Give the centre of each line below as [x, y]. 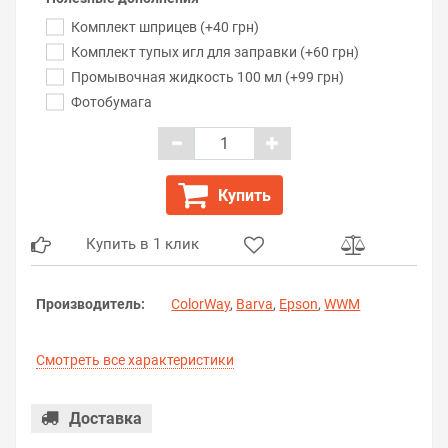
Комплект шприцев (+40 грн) [165, 27]
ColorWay [201, 304]
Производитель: [90, 304]
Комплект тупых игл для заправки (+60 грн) [215, 52]
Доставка [105, 418]
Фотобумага [111, 102]
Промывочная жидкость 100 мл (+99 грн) [207, 77]
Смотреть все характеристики [135, 360]
